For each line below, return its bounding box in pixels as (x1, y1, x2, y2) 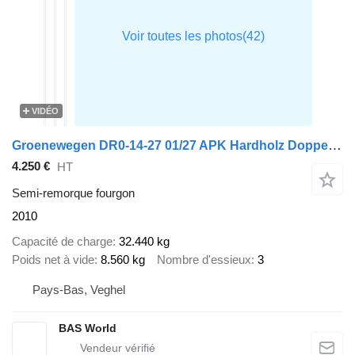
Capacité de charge (12, 235, 113, 249)
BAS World (59, 321, 116, 334)
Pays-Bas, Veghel (32, 282, 125, 296)
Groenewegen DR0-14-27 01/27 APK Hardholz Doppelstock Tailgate (328, 137, 342, 153)
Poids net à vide (12, 253, 94, 267)
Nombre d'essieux (157, 253, 251, 267)
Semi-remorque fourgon (12, 185, 135, 200)
